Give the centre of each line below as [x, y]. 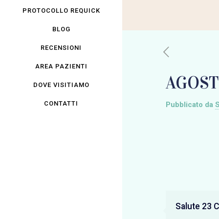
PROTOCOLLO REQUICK [61, 11]
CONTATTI [61, 103]
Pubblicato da [189, 105]
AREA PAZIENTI [61, 66]
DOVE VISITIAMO [61, 85]
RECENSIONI [61, 48]
